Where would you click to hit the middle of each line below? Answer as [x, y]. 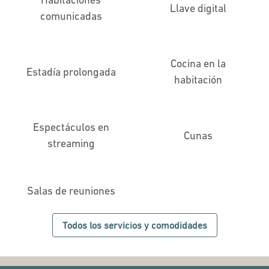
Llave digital [198, 8]
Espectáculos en [71, 127]
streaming [71, 143]
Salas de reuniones [71, 191]
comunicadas [71, 16]
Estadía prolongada [71, 71]
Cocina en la [198, 63]
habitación [198, 80]
